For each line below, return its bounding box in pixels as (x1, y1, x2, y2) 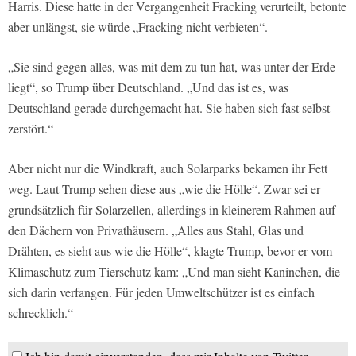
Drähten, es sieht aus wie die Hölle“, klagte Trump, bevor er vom (8, 242, 332, 260)
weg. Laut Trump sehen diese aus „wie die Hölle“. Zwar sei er (8, 180, 320, 198)
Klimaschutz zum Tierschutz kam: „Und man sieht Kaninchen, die (8, 263, 340, 281)
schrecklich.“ (8, 304, 73, 322)
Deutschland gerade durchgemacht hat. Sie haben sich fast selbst (8, 99, 330, 117)
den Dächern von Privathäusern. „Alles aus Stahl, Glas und (8, 222, 304, 239)
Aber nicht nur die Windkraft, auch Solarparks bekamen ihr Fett (8, 160, 327, 177)
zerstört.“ (8, 120, 53, 137)
